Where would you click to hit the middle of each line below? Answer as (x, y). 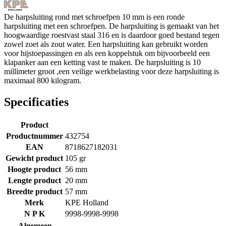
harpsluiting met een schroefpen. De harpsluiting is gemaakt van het (111, 26)
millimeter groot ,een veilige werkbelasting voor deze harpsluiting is (111, 71)
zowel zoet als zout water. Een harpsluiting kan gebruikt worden (106, 44)
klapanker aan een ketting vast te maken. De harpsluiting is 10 (102, 62)
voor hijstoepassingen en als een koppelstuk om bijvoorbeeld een (107, 53)
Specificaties (36, 102)
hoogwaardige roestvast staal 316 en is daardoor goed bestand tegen (112, 35)
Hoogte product (34, 169)
